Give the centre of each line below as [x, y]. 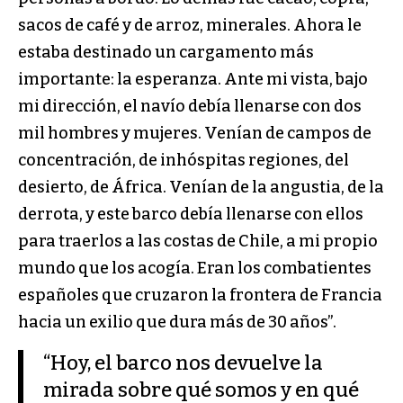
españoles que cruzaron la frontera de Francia [200, 296]
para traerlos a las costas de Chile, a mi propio [198, 242]
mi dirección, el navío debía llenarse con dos [190, 107]
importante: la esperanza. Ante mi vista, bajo [193, 80]
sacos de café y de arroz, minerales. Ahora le [190, 26]
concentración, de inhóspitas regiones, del [184, 161]
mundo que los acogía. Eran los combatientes [195, 269]
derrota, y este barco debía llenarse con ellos [191, 215]
